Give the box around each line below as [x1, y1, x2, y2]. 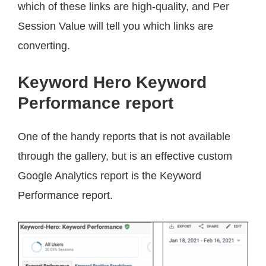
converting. [18, 39, 73, 52]
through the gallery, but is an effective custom [18, 150, 232, 162]
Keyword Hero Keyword [18, 72, 207, 91]
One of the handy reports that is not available [18, 130, 230, 142]
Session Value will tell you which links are [18, 20, 213, 32]
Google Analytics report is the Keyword [18, 169, 201, 182]
